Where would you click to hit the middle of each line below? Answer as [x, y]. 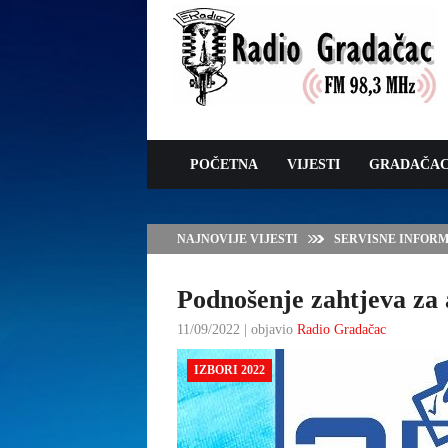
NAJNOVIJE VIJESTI [237, 239]
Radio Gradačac [341, 329]
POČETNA [224, 164]
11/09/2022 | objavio [237, 329]
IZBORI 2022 [229, 370]
